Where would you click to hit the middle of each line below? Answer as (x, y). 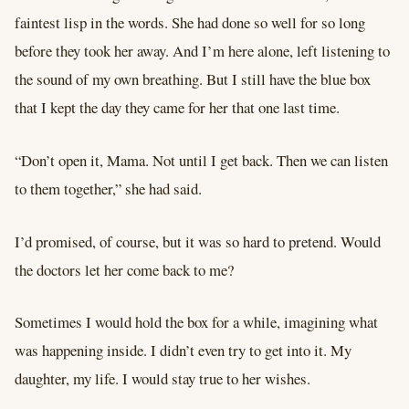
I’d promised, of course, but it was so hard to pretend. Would (198, 241)
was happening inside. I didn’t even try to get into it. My (183, 351)
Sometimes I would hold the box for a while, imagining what (196, 322)
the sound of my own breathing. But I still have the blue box (193, 79)
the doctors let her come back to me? (124, 269)
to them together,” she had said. (108, 188)
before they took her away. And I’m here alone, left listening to (202, 50)
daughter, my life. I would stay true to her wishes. (163, 379)
